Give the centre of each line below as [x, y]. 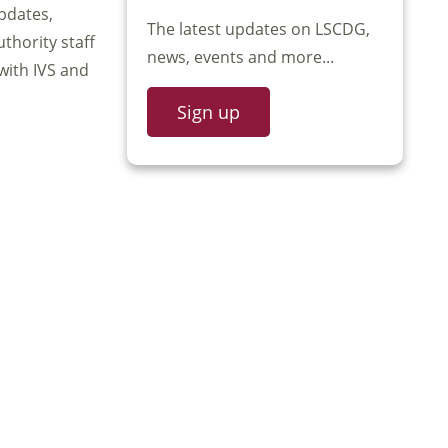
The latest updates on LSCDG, [258, 28]
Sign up [208, 111]
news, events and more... [240, 56]
